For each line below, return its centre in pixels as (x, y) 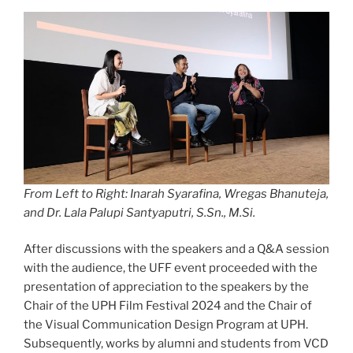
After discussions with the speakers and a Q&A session (176, 249)
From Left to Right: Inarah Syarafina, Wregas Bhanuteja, (176, 193)
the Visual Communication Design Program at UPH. (166, 325)
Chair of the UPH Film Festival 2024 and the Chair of (168, 306)
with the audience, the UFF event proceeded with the (171, 268)
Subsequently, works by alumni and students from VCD (176, 344)
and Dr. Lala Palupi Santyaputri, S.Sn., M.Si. (139, 212)
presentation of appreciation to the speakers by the (166, 287)
